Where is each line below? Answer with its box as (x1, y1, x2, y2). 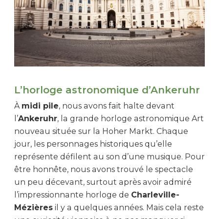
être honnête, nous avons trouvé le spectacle (14, 165, 193, 175)
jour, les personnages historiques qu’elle (14, 139, 172, 149)
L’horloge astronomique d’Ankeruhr (14, 84, 200, 96)
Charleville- (131, 190, 179, 200)
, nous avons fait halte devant (59, 101, 175, 111)
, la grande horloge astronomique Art (57, 114, 204, 124)
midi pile (22, 101, 59, 111)
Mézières (14, 203, 53, 213)
